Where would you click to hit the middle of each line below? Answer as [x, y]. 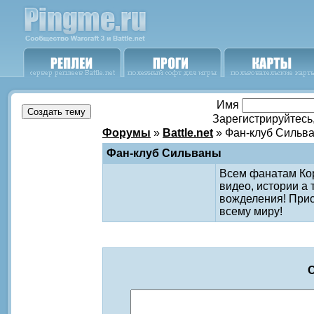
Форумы [127, 133]
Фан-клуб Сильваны [164, 153]
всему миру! [251, 211]
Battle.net [188, 133]
